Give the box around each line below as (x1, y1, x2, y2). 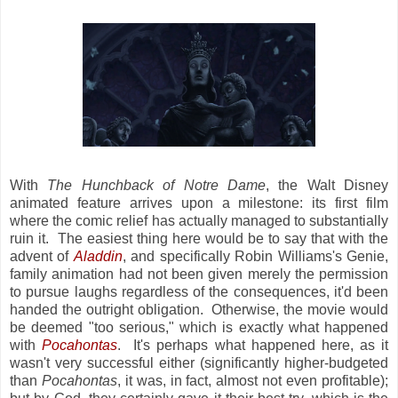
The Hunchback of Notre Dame (47, 177, 266, 193)
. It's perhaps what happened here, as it (117, 337, 389, 353)
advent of (10, 248, 74, 264)
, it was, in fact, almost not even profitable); (116, 372, 389, 388)
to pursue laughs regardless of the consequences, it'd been (10, 283, 388, 299)
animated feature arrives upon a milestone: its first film (10, 195, 388, 211)
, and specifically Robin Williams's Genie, (122, 248, 389, 264)
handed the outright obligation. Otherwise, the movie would (10, 301, 388, 317)
